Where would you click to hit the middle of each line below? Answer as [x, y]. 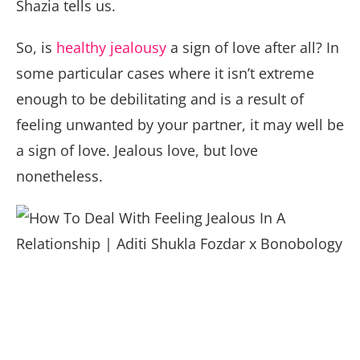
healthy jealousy [111, 48]
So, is [36, 48]
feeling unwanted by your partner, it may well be [180, 125]
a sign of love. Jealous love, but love [137, 151]
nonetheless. [61, 176]
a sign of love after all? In [253, 48]
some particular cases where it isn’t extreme [165, 74]
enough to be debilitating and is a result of [160, 99]
